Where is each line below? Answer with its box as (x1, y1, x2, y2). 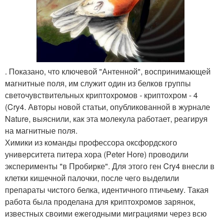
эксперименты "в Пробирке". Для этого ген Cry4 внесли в (5, 160, 215, 172)
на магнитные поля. (5, 125, 77, 137)
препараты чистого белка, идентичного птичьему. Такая (5, 184, 209, 196)
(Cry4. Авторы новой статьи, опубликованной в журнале (5, 101, 210, 113)
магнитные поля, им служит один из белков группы (5, 77, 191, 89)
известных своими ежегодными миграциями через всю (5, 208, 207, 220)
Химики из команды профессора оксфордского (5, 137, 177, 148)
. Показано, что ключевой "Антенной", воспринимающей (5, 66, 211, 77)
